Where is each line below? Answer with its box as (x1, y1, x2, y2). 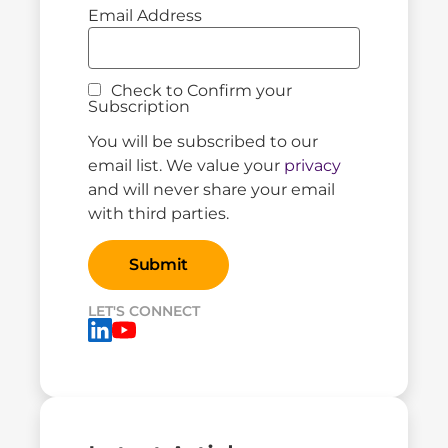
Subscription (88, 97, 190, 117)
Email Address (88, 5, 202, 25)
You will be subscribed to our (88, 131, 318, 151)
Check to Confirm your (107, 81, 292, 101)
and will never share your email (88, 179, 335, 199)
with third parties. (88, 203, 229, 223)
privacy (284, 155, 341, 175)
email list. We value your (88, 155, 284, 175)
